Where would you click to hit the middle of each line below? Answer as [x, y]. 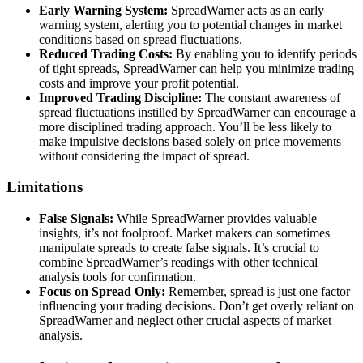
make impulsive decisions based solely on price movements [190, 141]
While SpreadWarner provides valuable [215, 218]
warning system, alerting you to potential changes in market [190, 24]
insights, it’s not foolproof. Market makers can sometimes [184, 233]
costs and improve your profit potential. [139, 83]
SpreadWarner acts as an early [246, 10]
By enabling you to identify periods [265, 53]
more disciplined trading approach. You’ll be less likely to [185, 126]
